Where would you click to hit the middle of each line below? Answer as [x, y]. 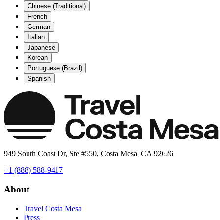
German [39, 27]
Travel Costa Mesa [53, 208]
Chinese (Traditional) [57, 6]
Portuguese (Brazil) [55, 68]
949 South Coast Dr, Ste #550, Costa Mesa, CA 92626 [89, 154]
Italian [36, 37]
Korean [38, 58]
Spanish [39, 79]
